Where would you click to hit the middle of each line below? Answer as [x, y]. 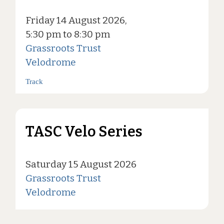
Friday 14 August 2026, [76, 20]
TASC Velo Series [84, 132]
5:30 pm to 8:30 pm [67, 34]
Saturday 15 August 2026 [81, 164]
